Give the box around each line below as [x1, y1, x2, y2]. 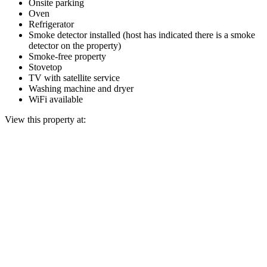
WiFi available [29, 94, 83, 104]
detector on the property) [29, 40, 121, 51]
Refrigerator [29, 18, 74, 29]
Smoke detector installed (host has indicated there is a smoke [29, 29, 255, 40]
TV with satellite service [29, 72, 120, 83]
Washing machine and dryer [29, 83, 133, 94]
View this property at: [5, 114, 86, 125]
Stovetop [29, 61, 62, 72]
